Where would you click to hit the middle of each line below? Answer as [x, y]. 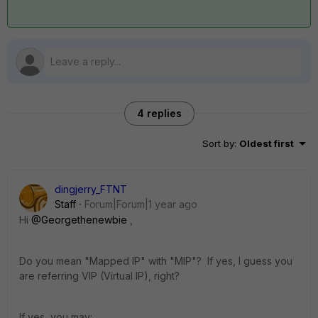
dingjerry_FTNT [91, 189]
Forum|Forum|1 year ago [141, 204]
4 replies [159, 113]
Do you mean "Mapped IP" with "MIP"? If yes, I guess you [156, 261]
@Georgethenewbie [79, 220]
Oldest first [267, 143]
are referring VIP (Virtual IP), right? [99, 276]
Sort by [218, 143]
